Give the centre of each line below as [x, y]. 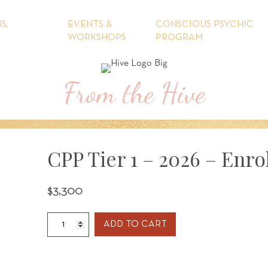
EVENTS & [90, 25]
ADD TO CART [135, 224]
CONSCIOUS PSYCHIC [204, 25]
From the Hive [134, 93]
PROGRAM [179, 38]
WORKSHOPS [97, 38]
